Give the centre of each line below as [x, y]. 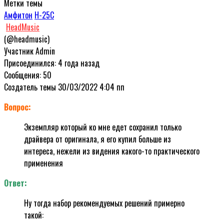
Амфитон [18, 15]
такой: [34, 215]
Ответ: [15, 183]
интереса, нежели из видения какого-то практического [112, 151]
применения [43, 163]
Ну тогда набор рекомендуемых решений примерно [104, 203]
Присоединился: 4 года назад [52, 63]
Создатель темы [30, 87]
